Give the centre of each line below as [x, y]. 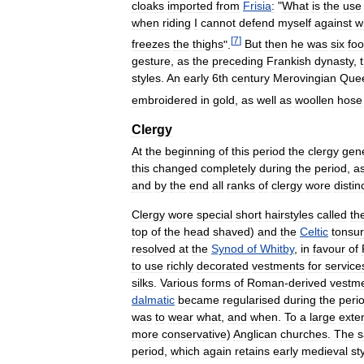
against [333, 22]
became [199, 300]
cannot [218, 22]
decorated [223, 266]
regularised [251, 300]
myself [295, 22]
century [251, 78]
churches [304, 334]
